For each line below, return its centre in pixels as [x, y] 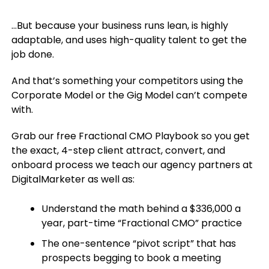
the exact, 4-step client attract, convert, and [118, 150]
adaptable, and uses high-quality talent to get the [129, 40]
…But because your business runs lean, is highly [119, 26]
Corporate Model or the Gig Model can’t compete [129, 95]
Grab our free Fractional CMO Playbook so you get [130, 136]
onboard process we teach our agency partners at [132, 165]
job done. [32, 54]
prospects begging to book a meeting [131, 258]
